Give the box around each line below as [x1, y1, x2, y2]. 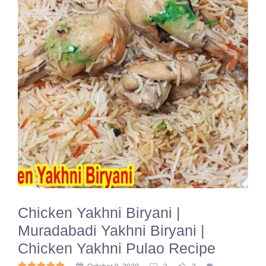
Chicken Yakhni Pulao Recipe [18, 240, 216, 256]
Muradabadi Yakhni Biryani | [18, 222, 205, 239]
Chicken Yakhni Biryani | [18, 204, 180, 221]
